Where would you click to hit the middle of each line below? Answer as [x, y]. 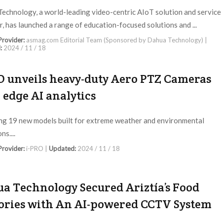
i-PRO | [37, 149]
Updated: [63, 149]
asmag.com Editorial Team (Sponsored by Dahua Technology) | [117, 40]
